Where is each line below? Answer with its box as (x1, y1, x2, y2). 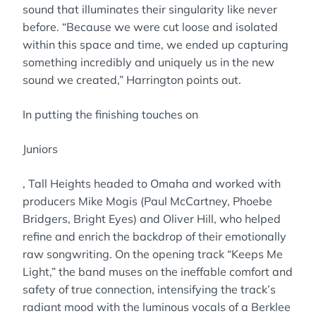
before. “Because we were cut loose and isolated (23, 20, 278, 34)
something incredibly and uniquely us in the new (23, 55, 274, 69)
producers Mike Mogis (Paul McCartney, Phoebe (23, 194, 272, 208)
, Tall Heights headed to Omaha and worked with (23, 176, 281, 190)
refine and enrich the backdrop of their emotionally (23, 229, 286, 243)
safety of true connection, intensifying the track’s (23, 282, 276, 296)
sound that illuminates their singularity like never (23, 2, 277, 16)
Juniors (23, 142, 58, 156)
